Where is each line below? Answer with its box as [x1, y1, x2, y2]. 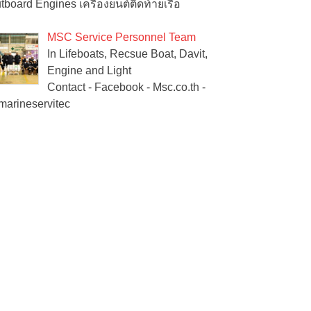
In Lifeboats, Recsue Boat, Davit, [47, 48, 208, 60]
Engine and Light [47, 65, 131, 77]
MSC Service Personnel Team [47, 31, 196, 44]
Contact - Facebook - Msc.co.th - [47, 81, 205, 94]
